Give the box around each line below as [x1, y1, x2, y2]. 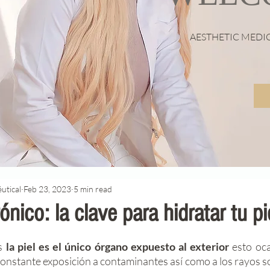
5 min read [74, 183, 112, 194]
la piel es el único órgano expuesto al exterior [5, 240, 230, 253]
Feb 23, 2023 [24, 183, 71, 194]
